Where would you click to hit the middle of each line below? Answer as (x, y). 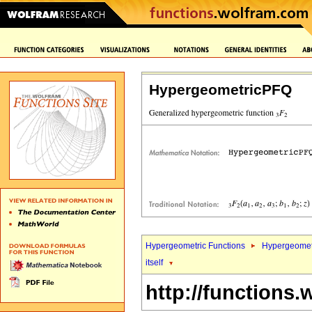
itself (154, 263)
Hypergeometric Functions (195, 246)
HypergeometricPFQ (220, 90)
